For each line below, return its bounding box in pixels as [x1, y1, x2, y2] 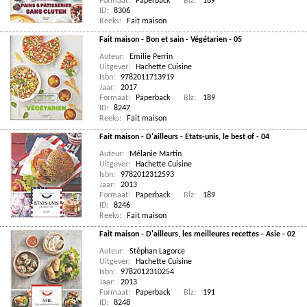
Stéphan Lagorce [130, 247, 185, 256]
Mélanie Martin [130, 150, 182, 158]
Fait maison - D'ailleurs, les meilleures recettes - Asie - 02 [99, 230, 295, 238]
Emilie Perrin [130, 53, 173, 61]
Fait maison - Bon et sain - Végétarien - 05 [99, 36, 242, 44]
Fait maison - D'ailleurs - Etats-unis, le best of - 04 [99, 133, 269, 141]
